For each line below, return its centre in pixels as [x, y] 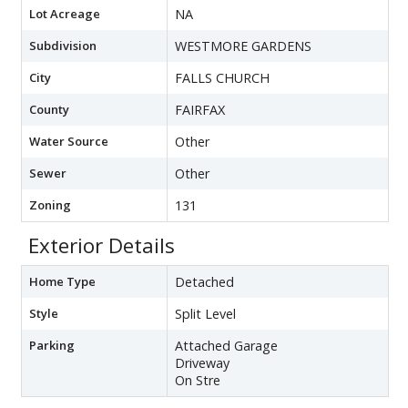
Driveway [202, 362]
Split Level [205, 313]
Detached [204, 281]
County [49, 109]
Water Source [69, 141]
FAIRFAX [200, 109]
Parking [52, 345]
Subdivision [63, 45]
